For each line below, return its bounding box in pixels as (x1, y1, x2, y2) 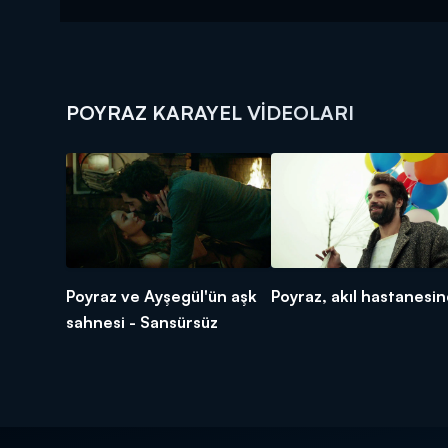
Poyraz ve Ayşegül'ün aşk (66, 286, 257, 307)
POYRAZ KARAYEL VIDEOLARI (66, 100, 354, 126)
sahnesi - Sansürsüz (66, 312, 218, 333)
